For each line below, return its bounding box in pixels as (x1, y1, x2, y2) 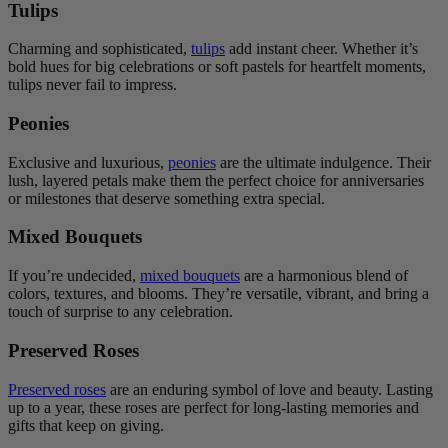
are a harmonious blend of (240, 267, 408, 285)
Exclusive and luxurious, (8, 153, 168, 171)
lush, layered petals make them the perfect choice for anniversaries (8, 171, 424, 189)
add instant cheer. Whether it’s (225, 40, 418, 58)
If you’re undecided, (8, 267, 140, 285)
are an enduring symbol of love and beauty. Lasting (106, 380, 433, 398)
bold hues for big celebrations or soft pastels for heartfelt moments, (8, 58, 426, 76)
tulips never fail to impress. (8, 76, 177, 94)
